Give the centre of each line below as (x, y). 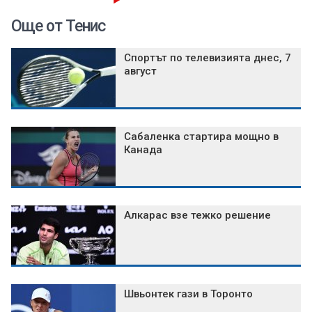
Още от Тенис (58, 26)
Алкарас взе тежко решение (197, 216)
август (140, 71)
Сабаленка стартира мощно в (201, 137)
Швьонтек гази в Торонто (188, 294)
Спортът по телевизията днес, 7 (208, 58)
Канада (143, 150)
